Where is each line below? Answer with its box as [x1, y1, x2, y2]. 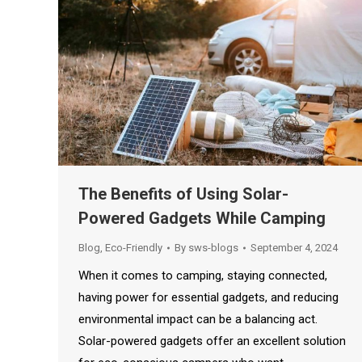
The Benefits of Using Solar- [78, 184, 288, 204]
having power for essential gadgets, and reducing [78, 290, 339, 305]
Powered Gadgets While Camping [78, 208, 326, 229]
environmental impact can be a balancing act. [78, 312, 318, 327]
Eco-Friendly [105, 242, 162, 255]
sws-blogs [188, 242, 238, 255]
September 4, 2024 [250, 242, 338, 255]
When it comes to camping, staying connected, [78, 268, 327, 284]
